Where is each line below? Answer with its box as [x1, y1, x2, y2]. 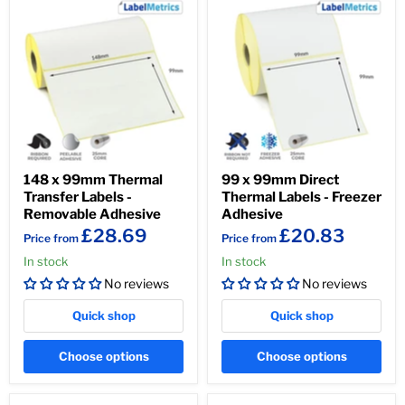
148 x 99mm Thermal [24, 172, 163, 188]
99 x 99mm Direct [221, 172, 339, 188]
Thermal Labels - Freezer [221, 189, 381, 205]
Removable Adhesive [24, 206, 161, 222]
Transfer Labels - [24, 189, 132, 205]
